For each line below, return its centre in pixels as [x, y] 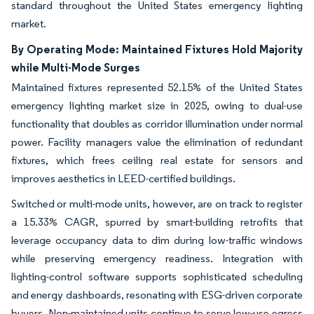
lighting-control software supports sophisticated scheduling [157, 276]
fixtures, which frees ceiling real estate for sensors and [157, 160]
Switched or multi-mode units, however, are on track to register [157, 203]
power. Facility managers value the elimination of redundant [157, 142]
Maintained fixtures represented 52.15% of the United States [157, 87]
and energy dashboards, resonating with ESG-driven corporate [157, 294]
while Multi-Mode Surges [76, 67]
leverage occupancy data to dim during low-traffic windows [157, 240]
